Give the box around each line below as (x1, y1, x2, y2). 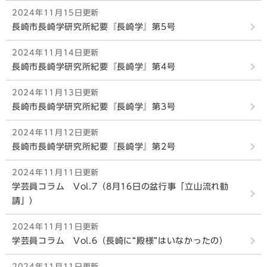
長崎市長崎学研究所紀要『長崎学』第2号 (12, 142, 176, 151)
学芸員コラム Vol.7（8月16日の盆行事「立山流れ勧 (12, 182, 229, 191)
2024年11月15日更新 (12, 9, 100, 17)
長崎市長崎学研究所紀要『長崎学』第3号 (12, 103, 176, 111)
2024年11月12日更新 (12, 129, 100, 136)
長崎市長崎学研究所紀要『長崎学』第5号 (12, 23, 176, 31)
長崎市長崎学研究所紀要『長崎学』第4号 (12, 63, 176, 71)
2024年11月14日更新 (12, 49, 100, 57)
